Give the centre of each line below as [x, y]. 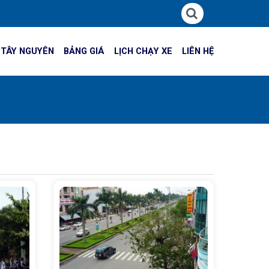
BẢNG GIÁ [84, 51]
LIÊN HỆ [198, 51]
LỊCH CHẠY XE [143, 51]
